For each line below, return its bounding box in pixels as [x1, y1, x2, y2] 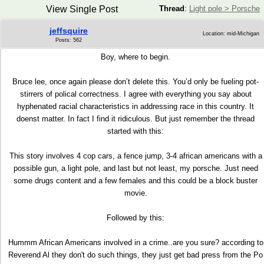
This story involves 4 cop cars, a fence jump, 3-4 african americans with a [9, 151, 262, 160]
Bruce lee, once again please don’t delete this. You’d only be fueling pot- [12, 77, 259, 86]
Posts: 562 [55, 37, 82, 43]
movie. [124, 189, 147, 197]
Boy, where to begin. [101, 52, 170, 61]
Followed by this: [107, 213, 164, 222]
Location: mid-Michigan [203, 31, 259, 37]
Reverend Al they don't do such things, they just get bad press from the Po [8, 250, 263, 259]
